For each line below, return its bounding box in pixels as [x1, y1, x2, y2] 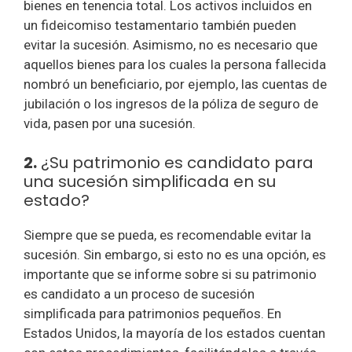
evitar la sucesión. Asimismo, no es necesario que [24, 36, 317, 53]
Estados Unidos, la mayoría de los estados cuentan [24, 325, 325, 341]
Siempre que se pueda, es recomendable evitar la [24, 227, 311, 243]
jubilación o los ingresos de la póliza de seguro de [24, 95, 318, 112]
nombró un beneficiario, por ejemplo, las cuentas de [24, 75, 327, 92]
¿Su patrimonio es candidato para [37, 152, 313, 174]
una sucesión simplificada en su [24, 170, 276, 192]
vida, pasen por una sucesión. [24, 115, 196, 131]
